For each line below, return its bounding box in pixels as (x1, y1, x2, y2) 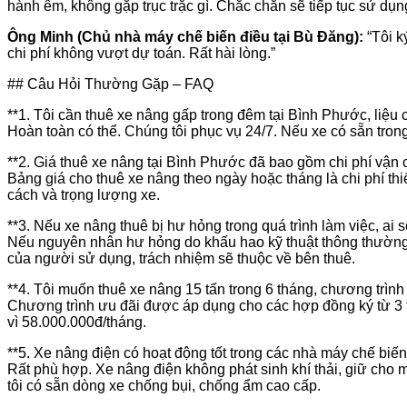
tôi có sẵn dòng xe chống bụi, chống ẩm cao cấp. (7, 377, 321, 393)
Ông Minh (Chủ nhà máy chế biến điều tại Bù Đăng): (7, 28, 363, 45)
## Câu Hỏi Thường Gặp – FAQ (7, 75, 213, 92)
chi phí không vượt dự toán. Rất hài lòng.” (7, 45, 275, 61)
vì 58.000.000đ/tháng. (7, 313, 146, 330)
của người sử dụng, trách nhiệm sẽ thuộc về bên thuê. (7, 250, 355, 266)
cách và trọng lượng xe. (7, 186, 160, 203)
